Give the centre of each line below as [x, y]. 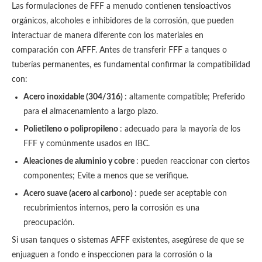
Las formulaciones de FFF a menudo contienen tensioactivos [121, 6]
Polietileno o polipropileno [72, 129]
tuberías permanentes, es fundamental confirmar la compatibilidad [131, 65]
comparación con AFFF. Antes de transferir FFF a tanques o [119, 50]
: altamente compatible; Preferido [185, 97]
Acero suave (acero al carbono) [79, 194]
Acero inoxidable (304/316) [74, 97]
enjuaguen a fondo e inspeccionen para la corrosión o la [112, 255]
